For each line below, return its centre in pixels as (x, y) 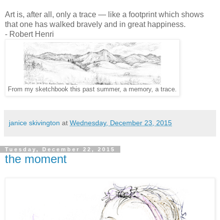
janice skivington (34, 123)
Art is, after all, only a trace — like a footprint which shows (104, 14)
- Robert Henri (29, 34)
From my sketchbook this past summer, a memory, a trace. (92, 89)
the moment (36, 159)
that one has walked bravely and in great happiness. (95, 24)
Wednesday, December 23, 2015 (121, 123)
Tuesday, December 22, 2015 (60, 149)
